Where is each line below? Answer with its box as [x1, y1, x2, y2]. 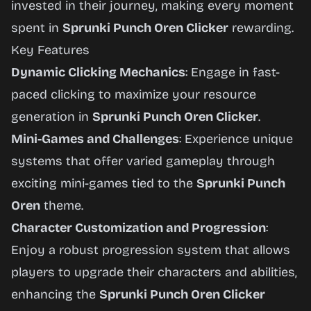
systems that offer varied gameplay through [11, 153, 275, 169]
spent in [11, 20, 62, 35]
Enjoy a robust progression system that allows [11, 242, 290, 258]
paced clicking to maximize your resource [11, 87, 256, 102]
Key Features [11, 42, 90, 58]
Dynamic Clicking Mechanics [11, 65, 185, 80]
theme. [40, 198, 83, 213]
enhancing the [11, 287, 99, 302]
